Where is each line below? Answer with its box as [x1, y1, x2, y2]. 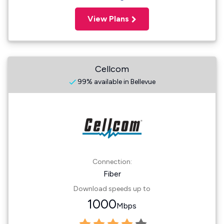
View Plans [87, 14, 129, 23]
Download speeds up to [73, 184, 150, 193]
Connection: [92, 157, 132, 166]
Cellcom [95, 63, 129, 74]
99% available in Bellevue [75, 77, 155, 86]
